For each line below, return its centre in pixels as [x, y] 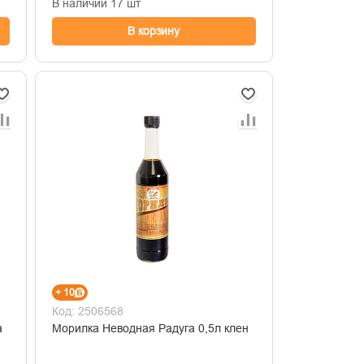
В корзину [154, 31]
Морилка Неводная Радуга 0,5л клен [150, 328]
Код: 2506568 [87, 311]
